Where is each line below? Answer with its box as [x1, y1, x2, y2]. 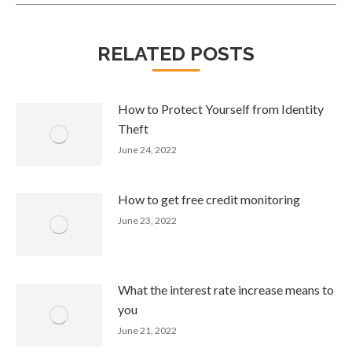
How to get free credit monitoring [118, 191, 300, 207]
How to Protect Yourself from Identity [118, 101, 324, 116]
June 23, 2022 [118, 214, 177, 226]
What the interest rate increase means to [118, 281, 334, 297]
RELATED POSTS [97, 41, 255, 65]
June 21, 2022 [118, 324, 177, 336]
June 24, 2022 [118, 143, 177, 156]
